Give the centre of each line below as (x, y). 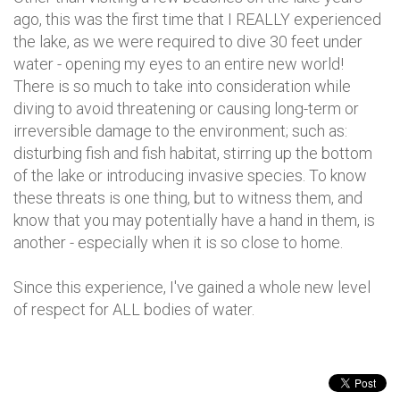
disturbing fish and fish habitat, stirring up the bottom (193, 153)
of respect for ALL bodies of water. (134, 309)
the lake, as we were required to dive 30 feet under (188, 42)
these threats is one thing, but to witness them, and (188, 198)
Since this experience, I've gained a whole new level (192, 287)
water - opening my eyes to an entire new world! (179, 64)
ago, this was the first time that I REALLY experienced (197, 19)
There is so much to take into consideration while (182, 86)
